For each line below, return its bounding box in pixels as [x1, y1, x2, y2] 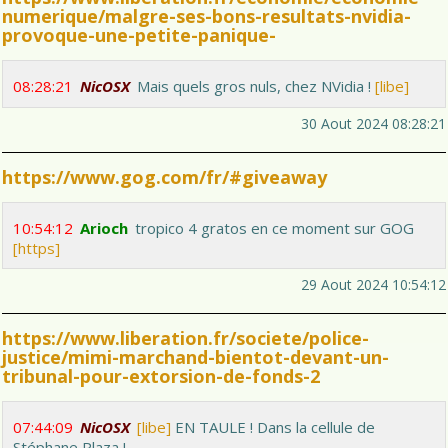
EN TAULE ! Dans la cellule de [171, 417, 375, 438]
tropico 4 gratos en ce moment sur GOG [135, 218, 414, 239]
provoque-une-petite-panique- [2, 23, 276, 48]
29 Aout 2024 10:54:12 [301, 275, 446, 295]
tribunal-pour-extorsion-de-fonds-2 [2, 364, 320, 389]
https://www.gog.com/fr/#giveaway [2, 165, 327, 190]
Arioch [80, 218, 128, 239]
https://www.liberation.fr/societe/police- [2, 326, 369, 351]
